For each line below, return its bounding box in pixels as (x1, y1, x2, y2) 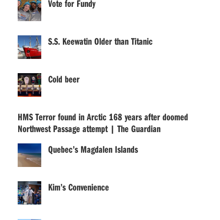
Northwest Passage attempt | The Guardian (17, 122, 161, 135)
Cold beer (48, 73, 80, 85)
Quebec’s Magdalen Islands (48, 143, 138, 155)
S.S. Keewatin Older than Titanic (48, 35, 153, 47)
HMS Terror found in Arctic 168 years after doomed (17, 110, 188, 123)
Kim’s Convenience (48, 181, 109, 193)
